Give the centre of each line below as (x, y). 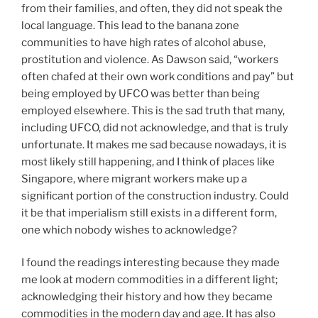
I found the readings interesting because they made (150, 263)
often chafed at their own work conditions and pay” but (158, 76)
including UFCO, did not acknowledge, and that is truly (155, 127)
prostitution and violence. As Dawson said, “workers (150, 59)
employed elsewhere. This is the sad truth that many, (153, 110)
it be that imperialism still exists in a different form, (149, 213)
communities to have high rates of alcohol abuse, (143, 42)
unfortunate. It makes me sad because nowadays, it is (154, 144)
